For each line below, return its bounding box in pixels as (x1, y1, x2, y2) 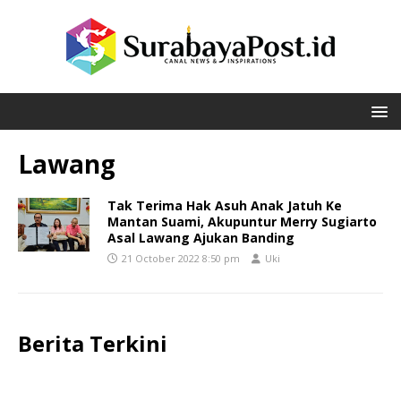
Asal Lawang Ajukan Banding (107, 229, 294, 246)
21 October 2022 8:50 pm (122, 252, 240, 265)
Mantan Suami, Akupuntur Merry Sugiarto (107, 213, 377, 230)
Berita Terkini (18, 328, 167, 358)
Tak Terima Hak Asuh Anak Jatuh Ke (107, 197, 342, 214)
